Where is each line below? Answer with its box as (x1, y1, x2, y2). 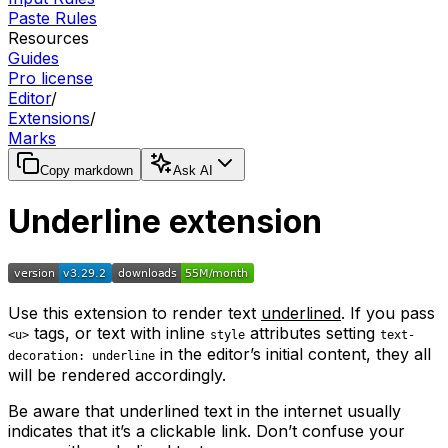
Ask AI (173, 162, 213, 178)
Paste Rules (8, 7, 97, 28)
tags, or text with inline (29, 322, 210, 343)
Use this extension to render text (8, 302, 261, 323)
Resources (8, 27, 89, 48)
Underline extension (8, 202, 322, 242)
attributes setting (245, 322, 380, 343)
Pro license (8, 67, 93, 88)
